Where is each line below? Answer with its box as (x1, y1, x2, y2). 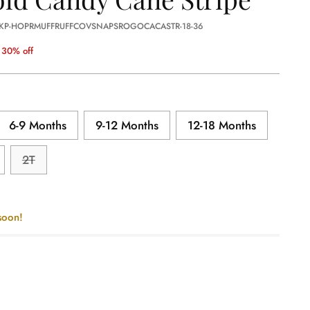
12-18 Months (187, 116, 256, 134)
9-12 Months (95, 116, 158, 134)
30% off (1, 44, 34, 58)
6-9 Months (8, 116, 66, 134)
